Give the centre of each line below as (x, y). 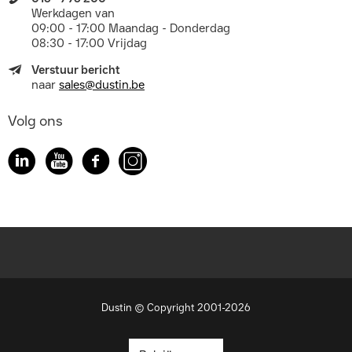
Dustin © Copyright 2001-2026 (176, 308)
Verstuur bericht (76, 70)
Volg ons (35, 121)
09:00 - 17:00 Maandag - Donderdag (131, 28)
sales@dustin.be (102, 85)
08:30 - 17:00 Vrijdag (89, 43)
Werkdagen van (73, 13)
